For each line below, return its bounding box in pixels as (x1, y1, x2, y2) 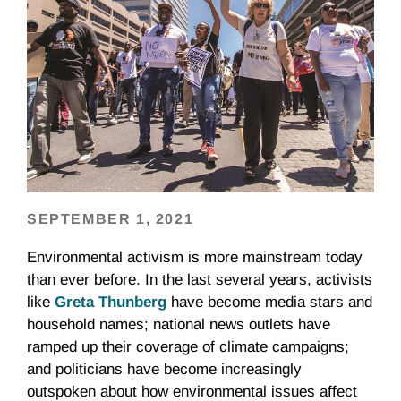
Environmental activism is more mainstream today (27, 249, 363, 266)
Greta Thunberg (55, 294, 166, 311)
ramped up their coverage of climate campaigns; (27, 338, 349, 355)
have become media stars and (166, 294, 372, 311)
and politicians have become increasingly (27, 361, 302, 378)
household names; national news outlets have (27, 316, 330, 333)
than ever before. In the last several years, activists (27, 271, 372, 288)
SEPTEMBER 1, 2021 (27, 211, 194, 226)
